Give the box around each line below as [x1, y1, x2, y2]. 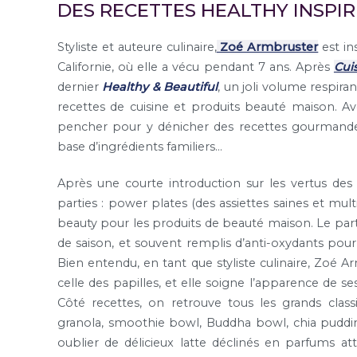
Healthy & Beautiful [102, 80, 218, 95]
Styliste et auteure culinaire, [57, 40, 217, 55]
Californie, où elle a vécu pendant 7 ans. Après [57, 60, 334, 75]
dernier [57, 80, 103, 95]
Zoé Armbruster [216, 40, 319, 55]
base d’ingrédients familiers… [57, 139, 222, 155]
